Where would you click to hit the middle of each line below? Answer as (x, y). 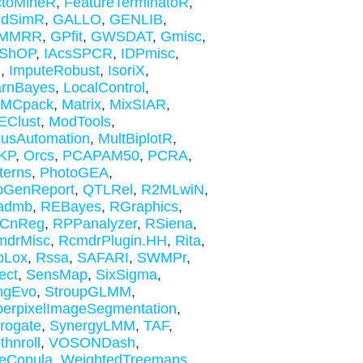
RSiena (169, 224)
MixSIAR (137, 105)
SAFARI (102, 258)
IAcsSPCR (78, 53)
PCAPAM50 (100, 156)
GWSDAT (121, 36)
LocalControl (104, 88)
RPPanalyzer (94, 224)
